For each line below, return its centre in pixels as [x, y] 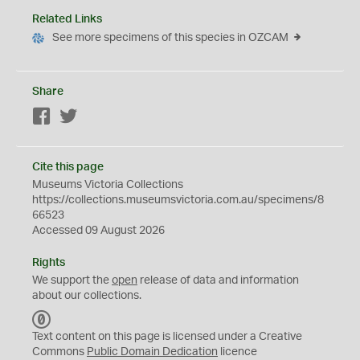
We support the [72, 280]
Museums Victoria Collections [108, 185]
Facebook [77, 117]
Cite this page [68, 167]
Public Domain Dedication [152, 352]
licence [237, 352]
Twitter [95, 117]
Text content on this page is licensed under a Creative [167, 337]
